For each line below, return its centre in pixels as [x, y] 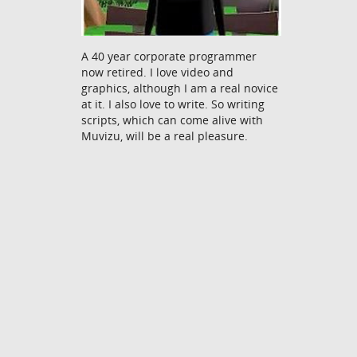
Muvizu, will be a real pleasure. [165, 135]
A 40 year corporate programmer [169, 56]
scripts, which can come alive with [172, 120]
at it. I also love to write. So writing [173, 104]
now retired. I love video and [157, 72]
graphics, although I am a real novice [180, 88]
